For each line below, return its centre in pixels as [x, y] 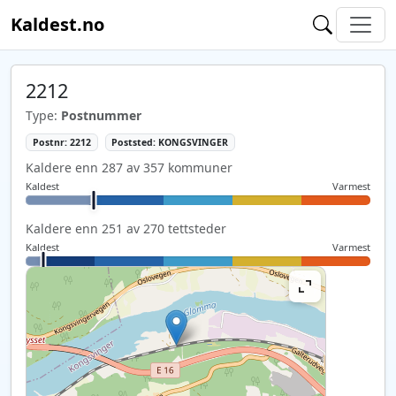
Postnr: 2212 [61, 142]
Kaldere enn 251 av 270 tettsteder [126, 228]
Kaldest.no [57, 24]
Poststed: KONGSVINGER [170, 142]
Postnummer [101, 115]
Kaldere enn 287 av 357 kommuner [129, 167]
